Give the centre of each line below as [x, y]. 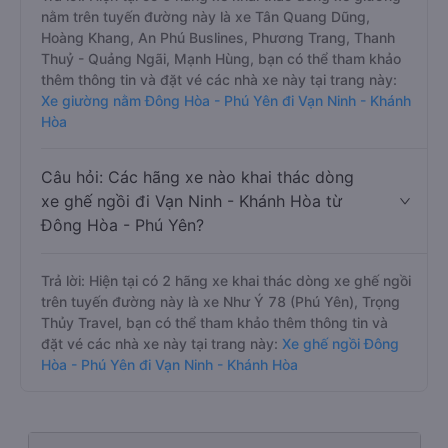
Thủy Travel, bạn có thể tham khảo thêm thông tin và [214, 322]
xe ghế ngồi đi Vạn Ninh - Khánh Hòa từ [191, 201]
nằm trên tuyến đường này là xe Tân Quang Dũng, [205, 16]
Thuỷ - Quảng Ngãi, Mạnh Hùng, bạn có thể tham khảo [221, 58]
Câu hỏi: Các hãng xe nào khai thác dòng [197, 177]
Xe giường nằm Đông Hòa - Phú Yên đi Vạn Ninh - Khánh [226, 100]
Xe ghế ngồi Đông [338, 343]
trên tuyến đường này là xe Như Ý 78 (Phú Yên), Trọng [220, 301]
